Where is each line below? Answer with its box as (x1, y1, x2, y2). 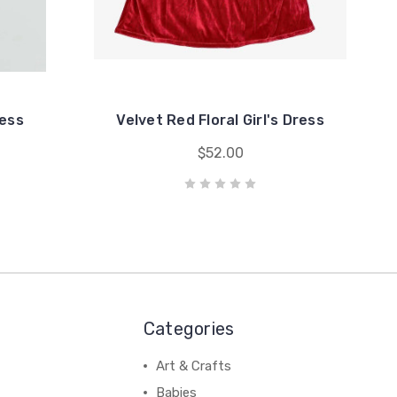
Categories (143, 318, 235, 339)
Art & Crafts (155, 358, 231, 374)
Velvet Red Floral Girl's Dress (116, 112, 324, 128)
